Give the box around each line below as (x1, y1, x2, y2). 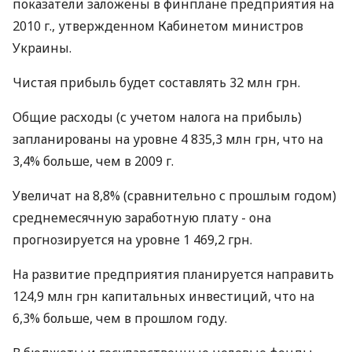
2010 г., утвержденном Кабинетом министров (13, 17, 303, 35)
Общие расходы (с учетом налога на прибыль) (13, 108, 302, 126)
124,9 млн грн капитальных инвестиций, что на (13, 288, 314, 305)
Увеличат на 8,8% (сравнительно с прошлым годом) (13, 187, 336, 204)
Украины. (13, 39, 71, 57)
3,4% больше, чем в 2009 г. (13, 152, 174, 170)
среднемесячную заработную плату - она (13, 209, 271, 226)
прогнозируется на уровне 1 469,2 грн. (13, 231, 252, 248)
